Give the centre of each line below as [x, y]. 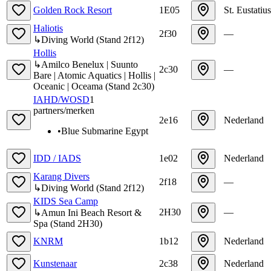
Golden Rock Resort [73, 10]
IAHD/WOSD [61, 99]
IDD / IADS [57, 158]
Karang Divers [61, 176]
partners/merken [64, 110]
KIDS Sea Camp [66, 201]
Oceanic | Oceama [68, 86]
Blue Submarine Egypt [105, 131]
